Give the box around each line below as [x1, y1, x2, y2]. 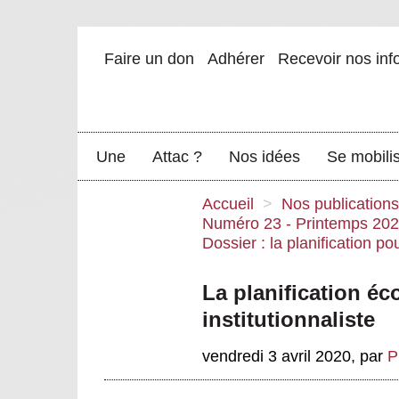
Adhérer [208, 50, 265, 68]
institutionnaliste [202, 307, 375, 331]
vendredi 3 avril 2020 [202, 347, 351, 366]
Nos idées [229, 147, 300, 166]
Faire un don [104, 50, 194, 68]
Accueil [202, 195, 254, 213]
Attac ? [152, 147, 202, 166]
